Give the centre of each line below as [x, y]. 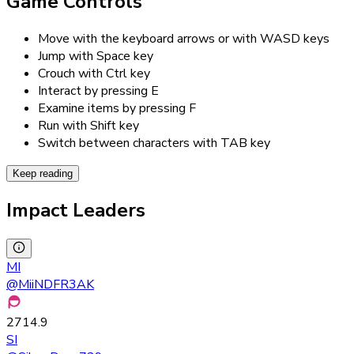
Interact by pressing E [98, 90]
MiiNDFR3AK [56, 284]
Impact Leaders [76, 210]
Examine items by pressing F [117, 108]
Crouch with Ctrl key [94, 73]
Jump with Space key [96, 56]
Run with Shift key [88, 125]
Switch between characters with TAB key [154, 143]
